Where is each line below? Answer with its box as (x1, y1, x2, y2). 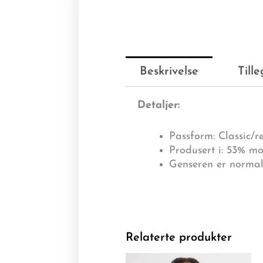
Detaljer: (137, 99, 180, 111)
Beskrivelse (140, 65, 199, 77)
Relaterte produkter (126, 231, 232, 244)
